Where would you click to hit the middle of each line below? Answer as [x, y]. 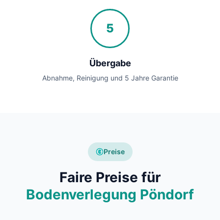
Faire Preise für [110, 178]
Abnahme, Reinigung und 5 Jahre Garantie [110, 78]
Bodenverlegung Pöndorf [110, 195]
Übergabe [110, 63]
